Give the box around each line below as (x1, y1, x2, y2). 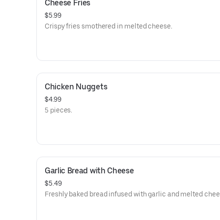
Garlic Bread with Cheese (45, 166, 134, 175)
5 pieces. (45, 106, 73, 114)
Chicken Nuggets (45, 82, 108, 91)
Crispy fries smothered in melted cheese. (45, 22, 172, 30)
